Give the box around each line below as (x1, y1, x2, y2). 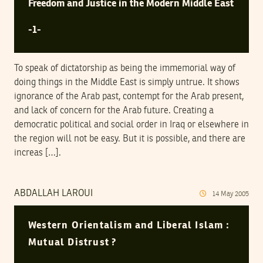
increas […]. (14, 148, 61, 158)
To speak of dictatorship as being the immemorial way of (14, 63, 235, 73)
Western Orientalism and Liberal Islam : (28, 221, 230, 231)
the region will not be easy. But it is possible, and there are (14, 134, 245, 144)
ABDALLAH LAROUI (14, 188, 93, 198)
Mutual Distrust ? (28, 238, 117, 248)
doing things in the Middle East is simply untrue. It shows (14, 77, 240, 87)
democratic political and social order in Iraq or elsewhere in (14, 120, 249, 130)
